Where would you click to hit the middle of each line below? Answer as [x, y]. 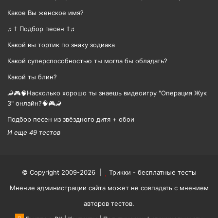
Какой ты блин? [32, 77]
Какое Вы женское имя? [45, 13]
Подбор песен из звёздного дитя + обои [71, 119]
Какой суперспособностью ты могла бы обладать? [87, 61]
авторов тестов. [109, 204]
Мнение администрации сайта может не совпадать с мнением [109, 188]
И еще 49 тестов [34, 133]
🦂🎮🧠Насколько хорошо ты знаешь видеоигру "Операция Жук [107, 93]
